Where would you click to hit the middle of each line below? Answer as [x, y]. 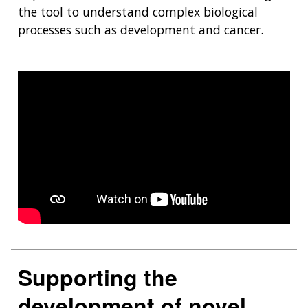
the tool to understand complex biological [138, 11]
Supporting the [98, 277]
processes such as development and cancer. [141, 29]
